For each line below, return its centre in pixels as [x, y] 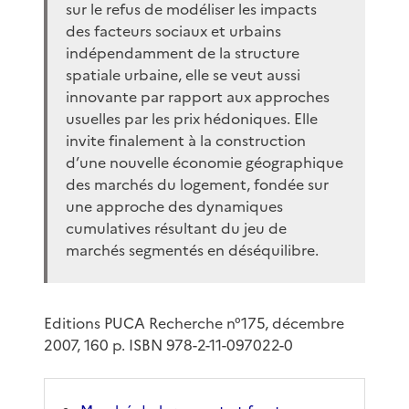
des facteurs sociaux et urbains [173, 31]
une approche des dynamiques [174, 206]
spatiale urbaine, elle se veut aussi [183, 74]
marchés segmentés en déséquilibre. [192, 250]
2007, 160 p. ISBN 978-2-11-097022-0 [168, 345]
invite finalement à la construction [186, 140]
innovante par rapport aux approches [198, 96]
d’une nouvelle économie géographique [204, 162]
